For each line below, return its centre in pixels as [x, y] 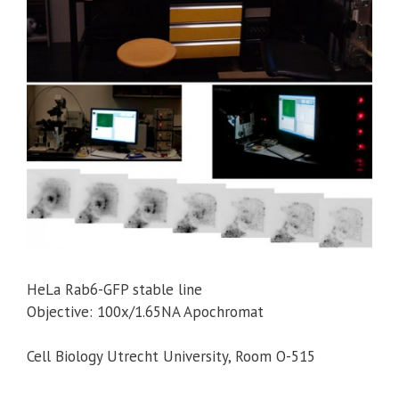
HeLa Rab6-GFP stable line [114, 289]
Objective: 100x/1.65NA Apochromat [145, 311]
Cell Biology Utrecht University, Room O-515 [171, 357]
